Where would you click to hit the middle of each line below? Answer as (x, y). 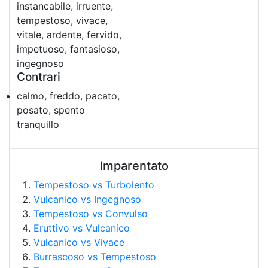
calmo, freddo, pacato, (68, 96)
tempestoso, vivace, (62, 20)
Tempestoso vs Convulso (91, 214)
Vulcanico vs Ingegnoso (87, 199)
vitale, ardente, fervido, (69, 35)
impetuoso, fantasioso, (68, 49)
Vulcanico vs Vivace (79, 242)
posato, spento (51, 110)
